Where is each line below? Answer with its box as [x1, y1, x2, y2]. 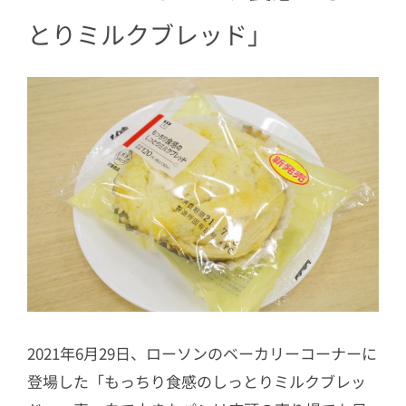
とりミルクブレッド [27, 16, 247, 53]
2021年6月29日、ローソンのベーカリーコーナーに [27, 341, 377, 364]
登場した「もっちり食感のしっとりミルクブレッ [27, 369, 366, 392]
